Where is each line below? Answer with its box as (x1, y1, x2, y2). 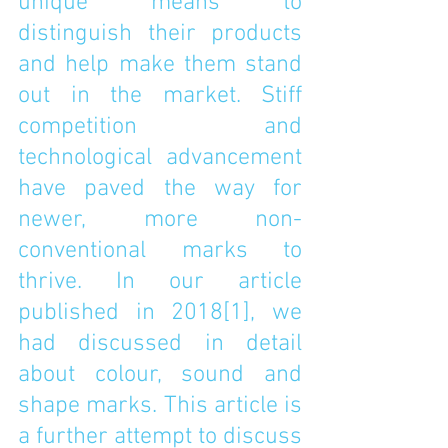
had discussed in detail (18, 330, 302, 358)
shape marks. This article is (18, 392, 302, 420)
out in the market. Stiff (18, 82, 302, 110)
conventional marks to (18, 237, 302, 265)
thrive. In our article (18, 268, 302, 296)
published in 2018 (18, 299, 224, 327)
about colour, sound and (18, 361, 302, 389)
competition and (18, 113, 302, 141)
